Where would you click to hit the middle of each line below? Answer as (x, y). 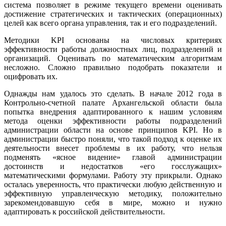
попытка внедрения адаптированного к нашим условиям (113, 111)
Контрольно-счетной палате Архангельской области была (113, 102)
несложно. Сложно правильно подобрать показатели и (113, 67)
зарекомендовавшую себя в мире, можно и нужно (113, 202)
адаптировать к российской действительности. (84, 211)
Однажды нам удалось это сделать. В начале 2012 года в (113, 93)
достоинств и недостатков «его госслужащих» (113, 166)
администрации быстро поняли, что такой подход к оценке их (113, 139)
